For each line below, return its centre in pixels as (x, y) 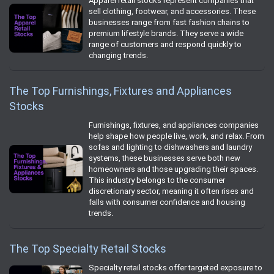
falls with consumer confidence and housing (167, 202)
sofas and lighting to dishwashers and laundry (170, 147)
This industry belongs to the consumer (157, 180)
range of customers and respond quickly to (165, 44)
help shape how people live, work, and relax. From (176, 136)
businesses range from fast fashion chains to (169, 22)
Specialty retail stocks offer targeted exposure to (176, 267)
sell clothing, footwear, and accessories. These (172, 11)
